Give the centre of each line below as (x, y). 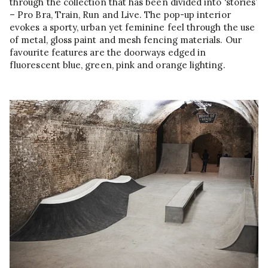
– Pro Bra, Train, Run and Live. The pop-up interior (120, 15)
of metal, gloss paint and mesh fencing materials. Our (126, 40)
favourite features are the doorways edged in (108, 53)
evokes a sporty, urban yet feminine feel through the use (133, 28)
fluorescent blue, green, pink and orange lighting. (118, 65)
